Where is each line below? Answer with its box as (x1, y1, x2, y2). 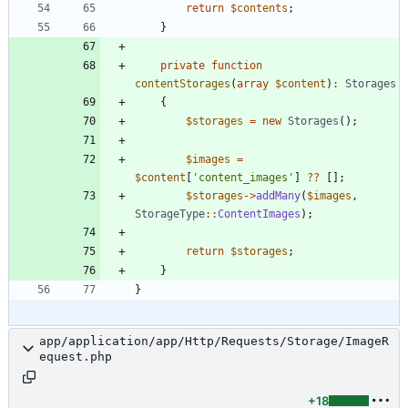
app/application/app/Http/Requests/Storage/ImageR (39, 333, 389, 348)
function (211, 58, 262, 72)
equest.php (39, 349, 112, 363)
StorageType (135, 207, 205, 220)
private (160, 58, 205, 72)
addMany (256, 189, 301, 202)
